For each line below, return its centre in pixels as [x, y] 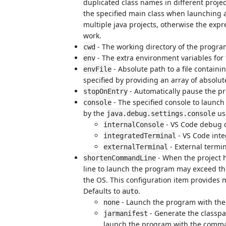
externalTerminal [136, 147]
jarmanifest [126, 213]
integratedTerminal [140, 135]
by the [95, 113]
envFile [97, 69]
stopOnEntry [105, 91]
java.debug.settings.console [161, 113]
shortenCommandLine [120, 158]
